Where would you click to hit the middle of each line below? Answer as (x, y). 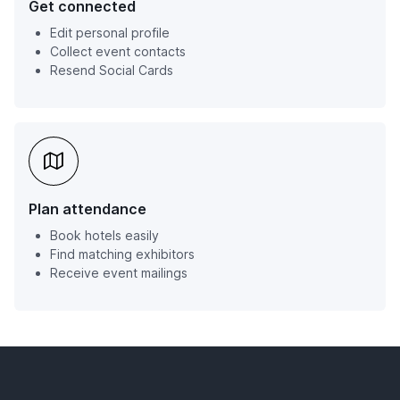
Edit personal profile (110, 33)
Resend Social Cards (112, 70)
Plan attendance (87, 209)
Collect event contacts (118, 51)
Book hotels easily (104, 235)
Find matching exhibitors (122, 254)
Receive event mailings (119, 273)
